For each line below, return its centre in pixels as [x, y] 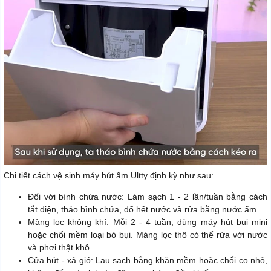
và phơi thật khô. [60, 248]
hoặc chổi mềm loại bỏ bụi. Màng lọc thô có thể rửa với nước [148, 235]
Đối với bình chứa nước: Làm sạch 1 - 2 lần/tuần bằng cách [148, 197]
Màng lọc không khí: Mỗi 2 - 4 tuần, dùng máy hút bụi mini [148, 222]
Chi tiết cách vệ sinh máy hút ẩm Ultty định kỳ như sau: [109, 176]
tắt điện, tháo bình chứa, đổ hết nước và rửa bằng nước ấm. [143, 210]
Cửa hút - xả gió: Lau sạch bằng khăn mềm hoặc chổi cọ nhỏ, [148, 260]
